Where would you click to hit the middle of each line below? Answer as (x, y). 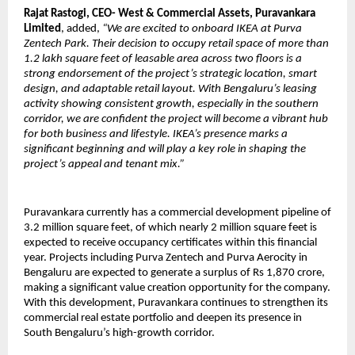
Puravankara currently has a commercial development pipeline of (177, 212)
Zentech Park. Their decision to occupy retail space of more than (176, 44)
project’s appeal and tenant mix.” (104, 164)
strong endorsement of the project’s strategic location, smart (170, 74)
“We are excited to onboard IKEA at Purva (202, 29)
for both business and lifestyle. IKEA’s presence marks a (156, 134)
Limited (42, 29)
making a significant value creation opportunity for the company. (177, 288)
